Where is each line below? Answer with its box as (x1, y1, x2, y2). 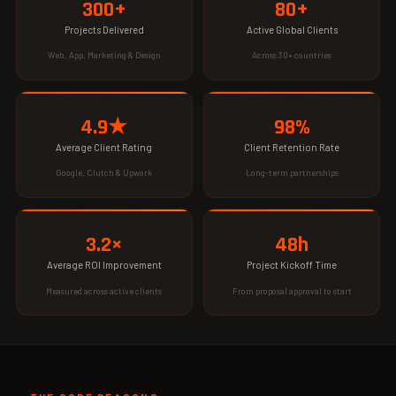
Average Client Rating (56, 141, 153, 154)
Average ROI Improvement (46, 259, 162, 271)
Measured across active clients (46, 285, 163, 296)
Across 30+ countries (252, 49, 332, 61)
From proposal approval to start (232, 285, 352, 296)
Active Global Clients (246, 24, 338, 36)
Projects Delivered (64, 24, 144, 36)
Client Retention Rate (244, 141, 340, 154)
